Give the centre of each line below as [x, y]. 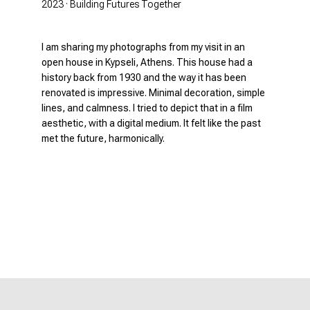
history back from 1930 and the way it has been [144, 77]
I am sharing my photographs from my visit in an [143, 47]
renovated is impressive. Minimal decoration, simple [153, 92]
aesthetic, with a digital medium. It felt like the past [151, 123]
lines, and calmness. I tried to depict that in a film [147, 108]
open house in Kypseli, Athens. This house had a [147, 62]
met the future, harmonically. [103, 138]
